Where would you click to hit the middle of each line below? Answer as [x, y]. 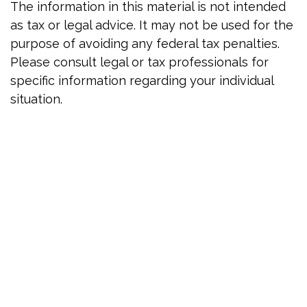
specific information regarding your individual [142, 81]
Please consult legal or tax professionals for [139, 62]
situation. [36, 99]
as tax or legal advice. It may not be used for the [152, 25]
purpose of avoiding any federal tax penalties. [145, 44]
